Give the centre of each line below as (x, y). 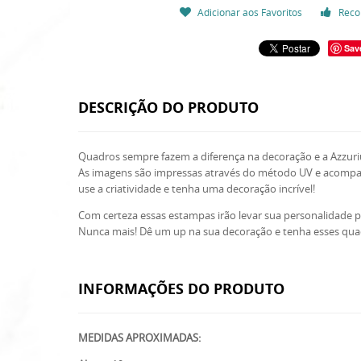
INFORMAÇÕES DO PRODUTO (181, 289)
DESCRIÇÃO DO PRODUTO (168, 108)
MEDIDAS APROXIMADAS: (139, 338)
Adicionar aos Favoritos (249, 12)
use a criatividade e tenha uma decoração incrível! (197, 189)
